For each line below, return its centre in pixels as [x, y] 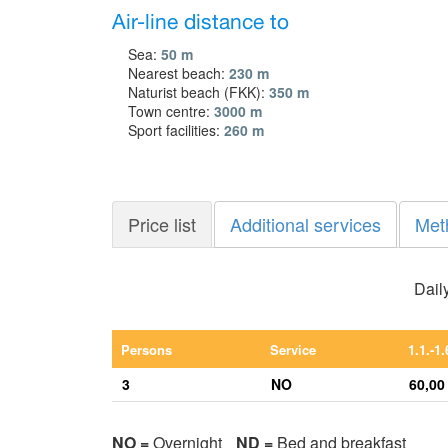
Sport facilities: [176, 129]
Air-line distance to [200, 22]
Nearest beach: [178, 72]
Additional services [305, 223]
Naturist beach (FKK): [198, 91]
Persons [147, 349]
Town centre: [171, 110]
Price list [162, 223]
